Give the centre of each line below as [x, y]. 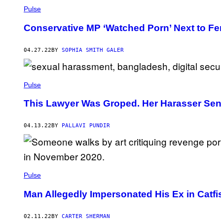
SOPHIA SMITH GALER [93, 50]
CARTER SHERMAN [86, 216]
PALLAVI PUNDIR [86, 126]
